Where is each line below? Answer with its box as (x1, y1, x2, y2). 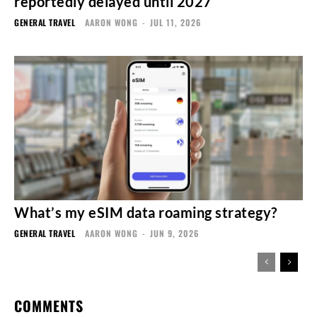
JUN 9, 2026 (150, 226, 199, 239)
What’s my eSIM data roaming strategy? (14, 203, 277, 221)
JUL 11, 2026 (150, 16, 201, 28)
